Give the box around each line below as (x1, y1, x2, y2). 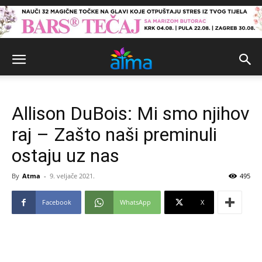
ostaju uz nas (12, 144, 119, 167)
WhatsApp (120, 198, 151, 206)
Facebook (42, 198, 71, 206)
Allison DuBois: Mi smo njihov (12, 102, 250, 125)
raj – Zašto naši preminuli (12, 123, 217, 146)
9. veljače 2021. (50, 171, 95, 180)
